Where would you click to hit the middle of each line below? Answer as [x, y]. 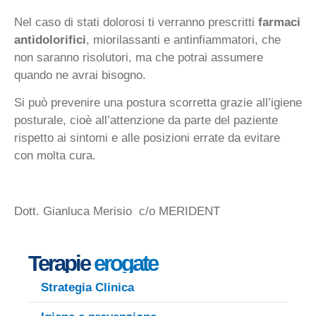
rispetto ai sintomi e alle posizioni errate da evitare [147, 138]
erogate [126, 264]
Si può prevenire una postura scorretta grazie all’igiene [158, 103]
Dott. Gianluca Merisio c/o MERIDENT [117, 211]
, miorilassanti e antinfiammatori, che [183, 39]
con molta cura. [55, 156]
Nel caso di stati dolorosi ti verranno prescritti [136, 22]
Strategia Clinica [87, 287]
